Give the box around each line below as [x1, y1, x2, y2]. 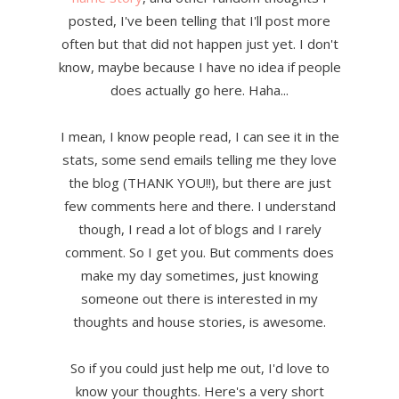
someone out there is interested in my [81, 289, 318, 308]
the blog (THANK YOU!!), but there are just [68, 174, 331, 192]
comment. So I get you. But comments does [65, 243, 334, 262]
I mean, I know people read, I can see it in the [60, 127, 339, 146]
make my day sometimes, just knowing [80, 266, 319, 285]
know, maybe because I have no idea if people [58, 58, 341, 77]
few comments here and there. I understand [63, 197, 336, 216]
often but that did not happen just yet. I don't [61, 35, 338, 53]
